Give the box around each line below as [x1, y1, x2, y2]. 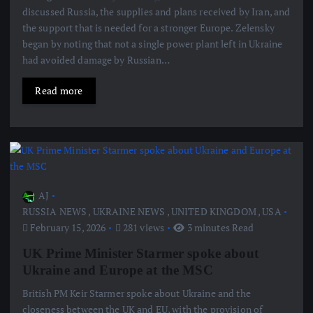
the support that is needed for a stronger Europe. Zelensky [22, 21, 275, 35]
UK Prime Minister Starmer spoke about [22, 246, 259, 261]
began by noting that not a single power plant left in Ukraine [22, 37, 283, 51]
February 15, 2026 [27, 221, 106, 235]
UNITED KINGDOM [170, 205, 256, 219]
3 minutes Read [184, 221, 254, 235]
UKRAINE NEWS [92, 205, 166, 219]
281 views [120, 221, 165, 235]
